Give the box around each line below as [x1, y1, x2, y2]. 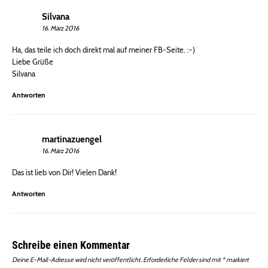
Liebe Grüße [12, 57, 53, 67]
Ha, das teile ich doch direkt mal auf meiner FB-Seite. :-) [12, 45, 195, 55]
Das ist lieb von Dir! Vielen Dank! [12, 167, 117, 178]
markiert [225, 255, 249, 264]
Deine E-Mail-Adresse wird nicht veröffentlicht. [12, 255, 142, 264]
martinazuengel [42, 134, 102, 145]
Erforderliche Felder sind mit [143, 255, 222, 264]
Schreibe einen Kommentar [12, 239, 130, 252]
